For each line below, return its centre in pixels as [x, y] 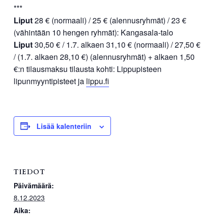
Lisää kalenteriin [64, 126]
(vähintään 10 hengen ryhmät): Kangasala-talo [93, 32]
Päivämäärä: [34, 186]
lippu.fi [98, 81]
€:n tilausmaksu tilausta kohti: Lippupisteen [88, 69]
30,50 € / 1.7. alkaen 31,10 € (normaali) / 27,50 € [117, 44]
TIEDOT [29, 172]
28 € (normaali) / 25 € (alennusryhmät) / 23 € [109, 20]
